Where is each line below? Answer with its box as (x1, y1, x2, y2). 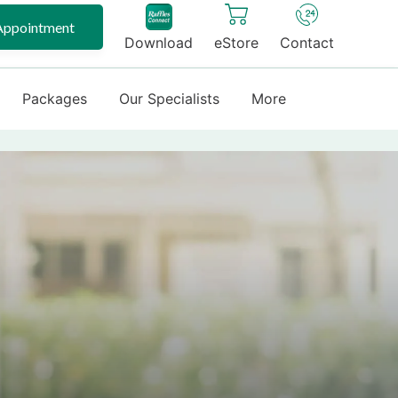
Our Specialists (119, 90, 219, 107)
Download (124, 34, 193, 52)
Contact (280, 34, 334, 52)
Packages (22, 90, 87, 107)
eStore (214, 34, 259, 52)
